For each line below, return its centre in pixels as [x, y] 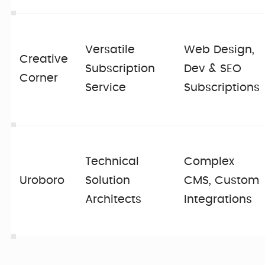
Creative [44, 60]
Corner [39, 79]
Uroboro [42, 181]
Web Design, [219, 50]
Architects [114, 200]
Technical [112, 162]
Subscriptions [222, 88]
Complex [209, 162]
